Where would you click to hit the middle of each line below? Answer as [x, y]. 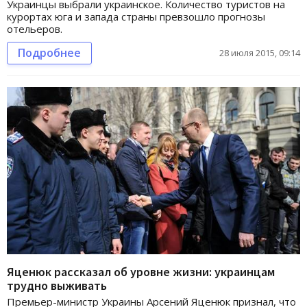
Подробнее [49, 52]
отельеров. [35, 28]
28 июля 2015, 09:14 [260, 52]
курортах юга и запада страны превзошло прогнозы [136, 16]
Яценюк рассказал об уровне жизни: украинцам [141, 272]
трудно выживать [57, 286]
